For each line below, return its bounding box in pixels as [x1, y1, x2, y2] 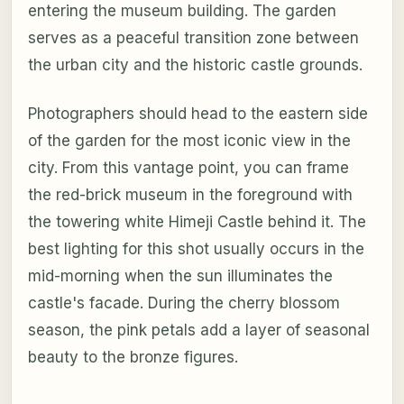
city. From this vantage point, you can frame [27, 158, 349, 177]
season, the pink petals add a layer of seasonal [27, 320, 370, 339]
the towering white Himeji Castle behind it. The [27, 212, 366, 231]
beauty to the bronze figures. [27, 347, 238, 366]
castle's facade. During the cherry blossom [27, 293, 340, 312]
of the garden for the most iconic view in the [27, 131, 351, 150]
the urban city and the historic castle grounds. [27, 55, 363, 74]
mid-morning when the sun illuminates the [27, 266, 333, 285]
